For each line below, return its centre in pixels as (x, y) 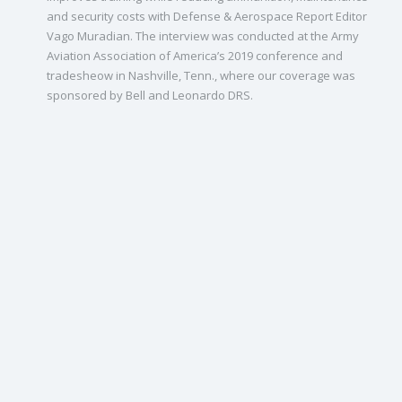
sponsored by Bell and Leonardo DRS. (150, 95)
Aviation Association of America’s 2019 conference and (195, 56)
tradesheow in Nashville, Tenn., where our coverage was (201, 75)
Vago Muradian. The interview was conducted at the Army (203, 36)
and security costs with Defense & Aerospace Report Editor (207, 16)
